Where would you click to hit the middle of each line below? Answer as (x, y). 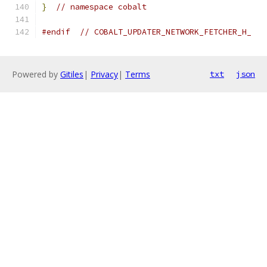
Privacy (104, 74)
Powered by (36, 74)
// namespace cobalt (101, 7)
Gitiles (72, 74)
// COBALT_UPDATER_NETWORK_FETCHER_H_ (166, 32)
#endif (56, 32)
